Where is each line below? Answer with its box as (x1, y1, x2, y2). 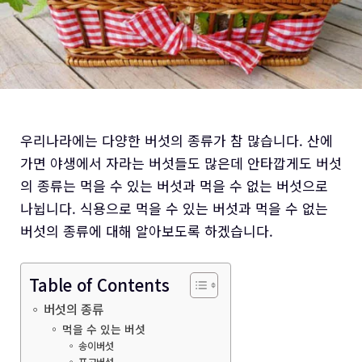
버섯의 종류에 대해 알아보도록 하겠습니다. (20, 220, 273, 241)
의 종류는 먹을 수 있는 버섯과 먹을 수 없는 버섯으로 (20, 175, 328, 196)
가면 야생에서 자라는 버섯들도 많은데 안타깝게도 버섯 (20, 152, 342, 173)
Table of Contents (29, 272, 170, 297)
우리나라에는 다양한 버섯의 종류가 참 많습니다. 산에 (20, 129, 333, 150)
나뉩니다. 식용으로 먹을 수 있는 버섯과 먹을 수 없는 (20, 197, 328, 218)
